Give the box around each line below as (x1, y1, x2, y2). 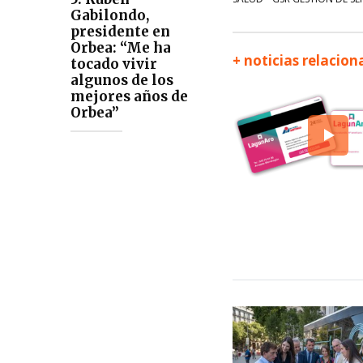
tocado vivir (70, 55, 157, 74)
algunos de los (70, 71, 173, 90)
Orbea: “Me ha (70, 39, 171, 58)
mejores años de (70, 88, 188, 106)
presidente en (70, 23, 170, 41)
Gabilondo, (70, 6, 149, 25)
